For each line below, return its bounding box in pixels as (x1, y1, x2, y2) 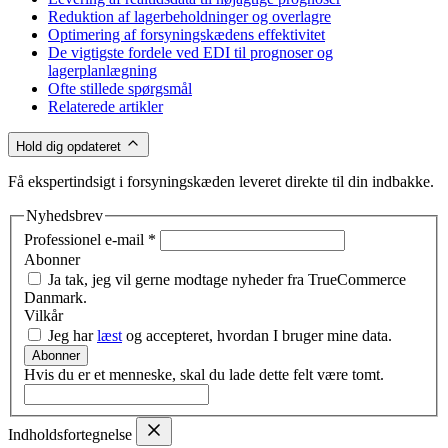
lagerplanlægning (48, 61, 157, 79)
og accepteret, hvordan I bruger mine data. (122, 327, 392, 345)
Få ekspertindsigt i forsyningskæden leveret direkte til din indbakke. (8, 172, 434, 190)
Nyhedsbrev (26, 206, 103, 224)
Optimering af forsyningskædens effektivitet (48, 25, 325, 43)
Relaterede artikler (48, 97, 163, 115)
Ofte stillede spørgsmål (48, 79, 192, 97)
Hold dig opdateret (16, 138, 125, 154)
